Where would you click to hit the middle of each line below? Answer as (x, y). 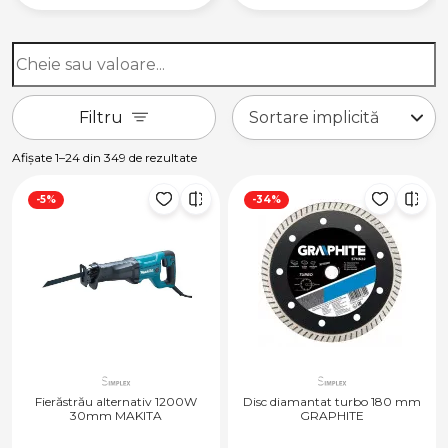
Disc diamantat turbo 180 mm (332, 401)
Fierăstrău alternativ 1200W (116, 401)
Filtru (101, 117)
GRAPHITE (332, 415)
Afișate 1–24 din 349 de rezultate (104, 157)
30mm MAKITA (116, 415)
